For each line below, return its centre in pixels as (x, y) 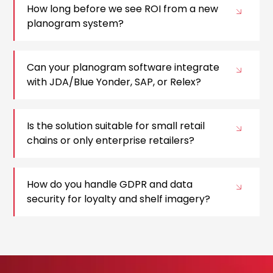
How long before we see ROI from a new (123, 9)
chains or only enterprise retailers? (111, 141)
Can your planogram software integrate (123, 68)
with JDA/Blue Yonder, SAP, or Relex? (114, 82)
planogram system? (76, 24)
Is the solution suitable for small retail (116, 126)
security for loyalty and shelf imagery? (119, 199)
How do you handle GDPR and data (110, 185)
